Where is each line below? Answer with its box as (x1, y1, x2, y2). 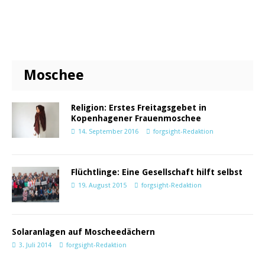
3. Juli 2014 (19, 241, 51, 250)
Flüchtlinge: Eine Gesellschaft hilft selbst (71, 167, 243, 177)
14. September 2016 (78, 128, 138, 135)
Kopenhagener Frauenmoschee (71, 114, 201, 123)
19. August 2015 (78, 182, 127, 189)
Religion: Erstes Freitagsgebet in (71, 103, 206, 112)
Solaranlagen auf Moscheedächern (12, 227, 155, 237)
